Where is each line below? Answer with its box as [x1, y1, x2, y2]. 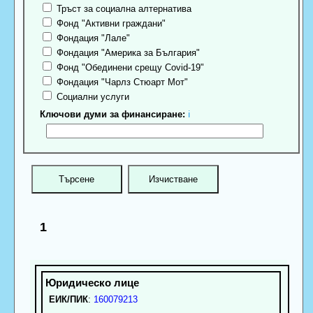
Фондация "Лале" [54, 33, 131, 44]
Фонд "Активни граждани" [54, 18, 166, 29]
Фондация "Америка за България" [54, 48, 201, 59]
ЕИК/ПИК [48, 293, 88, 305]
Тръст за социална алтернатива [54, 3, 192, 15]
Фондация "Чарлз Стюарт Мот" [54, 77, 189, 88]
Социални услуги [54, 92, 130, 103]
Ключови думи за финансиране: [40, 109, 186, 120]
